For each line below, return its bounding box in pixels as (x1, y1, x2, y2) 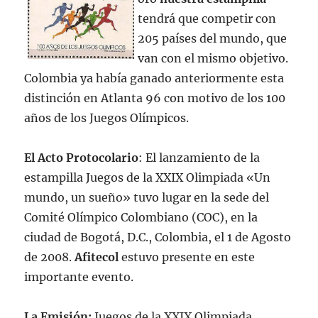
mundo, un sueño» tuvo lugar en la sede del (24, 190, 270, 204)
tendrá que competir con (138, 11, 277, 26)
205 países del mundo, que (138, 31, 287, 45)
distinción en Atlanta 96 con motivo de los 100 (24, 91, 286, 105)
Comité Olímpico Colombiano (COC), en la (24, 210, 258, 224)
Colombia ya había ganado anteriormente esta (24, 71, 285, 85)
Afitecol (75, 250, 119, 264)
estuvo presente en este (119, 250, 256, 264)
